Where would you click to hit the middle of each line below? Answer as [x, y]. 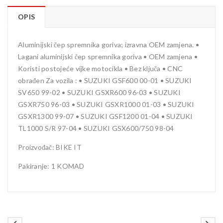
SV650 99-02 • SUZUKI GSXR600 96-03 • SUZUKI [99, 92]
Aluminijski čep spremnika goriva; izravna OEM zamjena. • [109, 45]
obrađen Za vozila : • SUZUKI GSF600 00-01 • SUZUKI [105, 80]
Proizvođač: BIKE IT [50, 147]
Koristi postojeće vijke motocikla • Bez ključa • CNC [100, 68]
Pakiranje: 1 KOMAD [51, 166]
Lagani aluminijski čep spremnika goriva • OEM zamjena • [108, 56]
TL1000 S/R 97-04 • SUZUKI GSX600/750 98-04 [96, 128]
